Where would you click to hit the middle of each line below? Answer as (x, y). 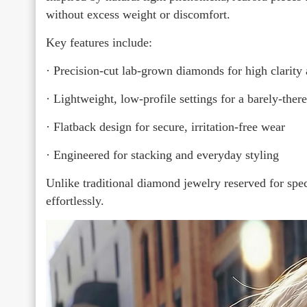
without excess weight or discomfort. (138, 14)
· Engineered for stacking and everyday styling (162, 155)
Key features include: (99, 42)
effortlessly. (75, 200)
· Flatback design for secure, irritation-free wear (165, 126)
